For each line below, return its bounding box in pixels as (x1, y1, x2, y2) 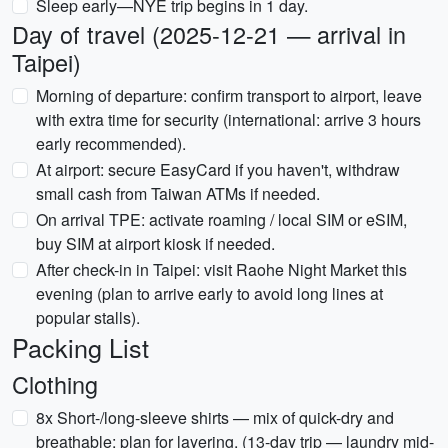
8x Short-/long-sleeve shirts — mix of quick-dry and (36, 406, 394, 429)
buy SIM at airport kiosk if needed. (36, 232, 275, 255)
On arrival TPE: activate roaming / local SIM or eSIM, (36, 208, 407, 231)
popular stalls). (36, 306, 140, 329)
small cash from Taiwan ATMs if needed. (36, 182, 320, 205)
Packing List (12, 329, 149, 365)
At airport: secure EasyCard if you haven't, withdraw (36, 158, 400, 181)
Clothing (12, 367, 98, 401)
